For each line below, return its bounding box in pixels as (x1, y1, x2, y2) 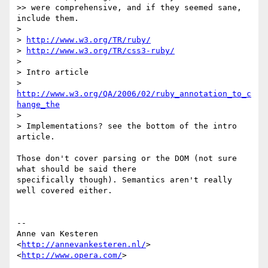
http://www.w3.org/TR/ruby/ (26, 35, 151, 45)
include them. (17, 14, 79, 23)
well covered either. (17, 186, 112, 196)
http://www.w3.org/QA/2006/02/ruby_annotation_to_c (17, 89, 251, 99)
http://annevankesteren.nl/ (22, 240, 146, 249)
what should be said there (17, 165, 146, 174)
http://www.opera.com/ (22, 251, 122, 260)
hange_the (17, 100, 60, 109)
